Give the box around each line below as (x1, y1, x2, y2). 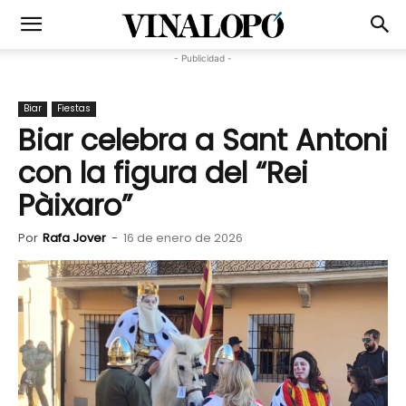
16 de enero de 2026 (123, 229, 243, 246)
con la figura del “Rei (18, 152, 308, 193)
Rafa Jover (43, 229, 106, 246)
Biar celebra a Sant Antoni (18, 120, 388, 160)
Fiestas (57, 101, 91, 115)
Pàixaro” (18, 185, 132, 226)
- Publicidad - (174, 53, 232, 63)
